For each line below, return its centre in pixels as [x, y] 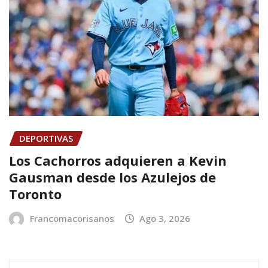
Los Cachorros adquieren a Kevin [118, 160]
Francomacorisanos [72, 218]
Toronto [35, 194]
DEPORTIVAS [46, 138]
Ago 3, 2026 [165, 218]
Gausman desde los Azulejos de [112, 177]
